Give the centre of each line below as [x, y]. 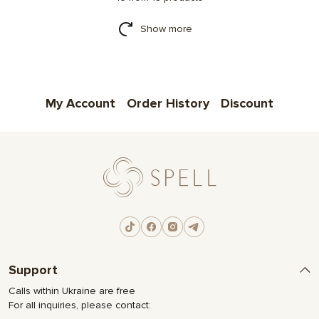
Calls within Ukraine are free [72, 291]
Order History [168, 104]
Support [33, 270]
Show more [166, 29]
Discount [247, 104]
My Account [80, 104]
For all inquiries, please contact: [80, 305]
